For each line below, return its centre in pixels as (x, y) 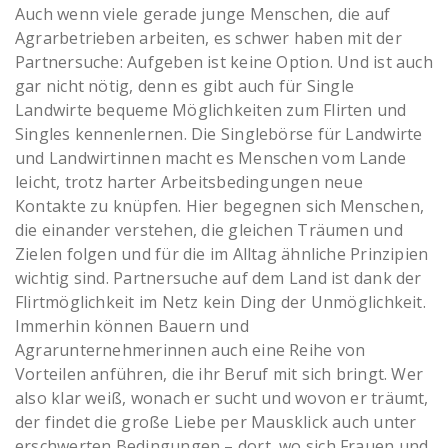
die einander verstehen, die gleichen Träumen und (209, 230)
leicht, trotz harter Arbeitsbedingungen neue (189, 182)
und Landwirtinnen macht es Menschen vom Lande (211, 158)
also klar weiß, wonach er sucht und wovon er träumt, (222, 398)
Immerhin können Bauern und (132, 326)
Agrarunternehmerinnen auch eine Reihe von (190, 350)
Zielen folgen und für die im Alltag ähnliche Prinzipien (222, 254)
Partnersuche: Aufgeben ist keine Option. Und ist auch (224, 62)
